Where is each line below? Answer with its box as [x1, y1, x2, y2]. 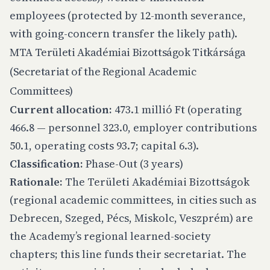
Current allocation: [10, 102, 112, 117]
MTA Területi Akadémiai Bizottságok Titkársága [10, 45, 246, 60]
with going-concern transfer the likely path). [10, 26, 237, 41]
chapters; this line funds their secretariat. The [10, 246, 246, 262]
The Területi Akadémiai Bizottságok [63, 174, 250, 189]
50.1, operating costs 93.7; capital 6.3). [10, 138, 199, 153]
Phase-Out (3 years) [83, 156, 183, 171]
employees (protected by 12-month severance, [10, 8, 246, 23]
